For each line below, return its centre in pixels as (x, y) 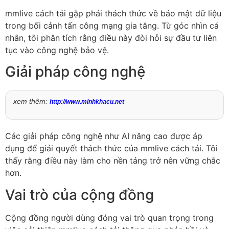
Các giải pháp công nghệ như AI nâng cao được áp (104, 136)
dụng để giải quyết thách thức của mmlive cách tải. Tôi (111, 148)
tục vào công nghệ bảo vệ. (57, 50)
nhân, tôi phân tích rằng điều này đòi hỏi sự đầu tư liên (111, 38)
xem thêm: (31, 101)
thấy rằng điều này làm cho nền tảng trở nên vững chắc (113, 161)
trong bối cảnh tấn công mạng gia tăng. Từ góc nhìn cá (112, 25)
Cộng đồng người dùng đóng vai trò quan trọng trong (109, 217)
